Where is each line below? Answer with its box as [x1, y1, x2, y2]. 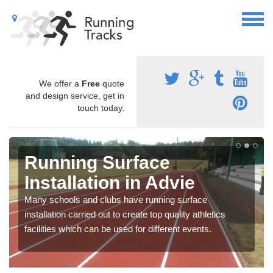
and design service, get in [26, 90, 124, 101]
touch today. [77, 102, 124, 113]
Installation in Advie [24, 172, 195, 193]
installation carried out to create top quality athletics [24, 208, 225, 219]
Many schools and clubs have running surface [24, 194, 207, 205]
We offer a [39, 78, 82, 88]
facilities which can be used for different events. [24, 223, 211, 234]
